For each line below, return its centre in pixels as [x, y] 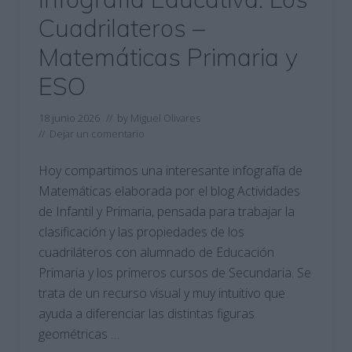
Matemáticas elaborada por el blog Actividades [169, 191]
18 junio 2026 [69, 118]
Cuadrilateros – [122, 28]
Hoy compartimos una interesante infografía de [170, 170]
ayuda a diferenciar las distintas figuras [147, 313]
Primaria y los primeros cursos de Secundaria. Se [175, 273]
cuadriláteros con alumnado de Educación [156, 252]
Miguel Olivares [165, 118]
